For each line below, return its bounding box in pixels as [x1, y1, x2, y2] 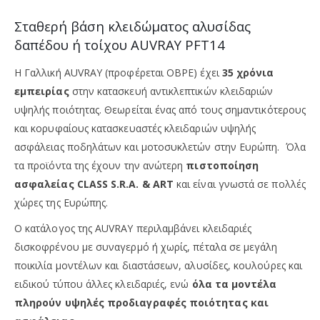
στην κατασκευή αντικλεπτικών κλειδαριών [69, 84, 274, 98]
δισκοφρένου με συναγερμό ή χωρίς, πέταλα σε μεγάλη [14, 239, 278, 254]
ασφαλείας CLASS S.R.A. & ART [14, 176, 174, 191]
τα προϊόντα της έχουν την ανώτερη [14, 158, 186, 172]
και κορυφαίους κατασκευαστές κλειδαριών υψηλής [14, 121, 256, 135]
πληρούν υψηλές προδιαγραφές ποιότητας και [14, 295, 269, 309]
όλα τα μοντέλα [191, 276, 277, 291]
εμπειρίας [14, 84, 69, 98]
